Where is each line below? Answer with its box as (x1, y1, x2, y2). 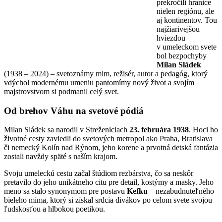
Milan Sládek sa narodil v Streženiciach (4, 125, 129, 134)
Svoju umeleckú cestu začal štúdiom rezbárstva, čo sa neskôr (4, 169, 193, 178)
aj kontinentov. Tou (157, 15, 217, 24)
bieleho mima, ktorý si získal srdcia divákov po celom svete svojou (4, 196, 212, 205)
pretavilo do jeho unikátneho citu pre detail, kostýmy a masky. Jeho (4, 178, 214, 187)
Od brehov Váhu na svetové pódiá (4, 105, 144, 116)
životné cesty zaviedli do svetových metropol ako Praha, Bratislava (4, 134, 213, 143)
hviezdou (157, 33, 185, 42)
